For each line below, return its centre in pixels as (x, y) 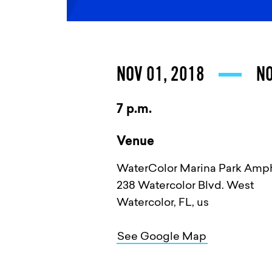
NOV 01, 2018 (162, 73)
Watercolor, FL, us (162, 203)
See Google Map (162, 237)
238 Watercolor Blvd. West (185, 186)
